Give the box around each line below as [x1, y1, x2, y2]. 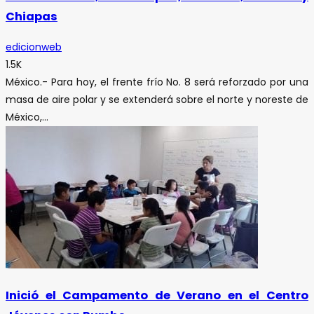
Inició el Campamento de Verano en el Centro [6, 287, 308, 304]
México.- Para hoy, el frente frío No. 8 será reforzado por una [6, 74, 308, 89]
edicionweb [6, 39, 62, 54]
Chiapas [6, 8, 57, 25]
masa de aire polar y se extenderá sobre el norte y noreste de [6, 92, 308, 107]
